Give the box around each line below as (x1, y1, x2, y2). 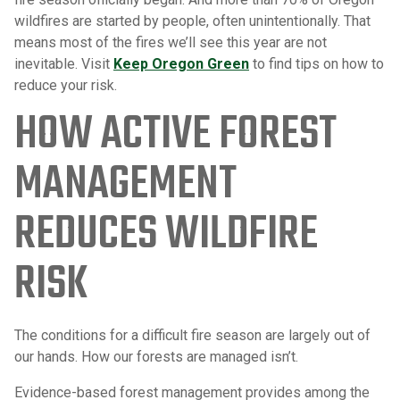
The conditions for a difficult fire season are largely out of (14, 327, 371, 345)
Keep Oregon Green (113, 55, 249, 73)
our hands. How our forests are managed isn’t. (14, 348, 298, 366)
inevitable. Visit (14, 55, 113, 73)
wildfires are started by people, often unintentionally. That (14, 12, 371, 30)
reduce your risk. (14, 77, 117, 95)
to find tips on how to (249, 55, 384, 73)
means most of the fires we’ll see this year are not (14, 34, 327, 52)
